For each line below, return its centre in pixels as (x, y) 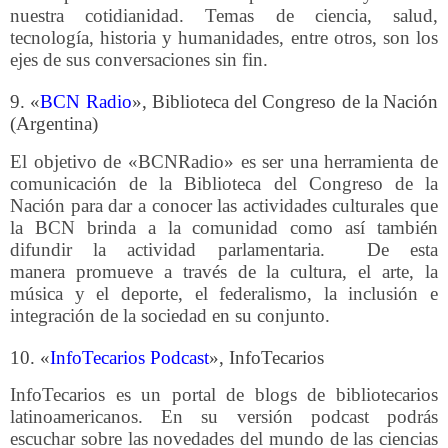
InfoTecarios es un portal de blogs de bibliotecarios (224, 395)
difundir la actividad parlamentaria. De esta (224, 249)
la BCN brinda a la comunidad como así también (224, 227)
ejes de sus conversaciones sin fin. (139, 59)
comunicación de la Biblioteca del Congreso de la (224, 183)
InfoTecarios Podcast (129, 357)
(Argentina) (54, 123)
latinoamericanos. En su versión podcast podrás (224, 417)
